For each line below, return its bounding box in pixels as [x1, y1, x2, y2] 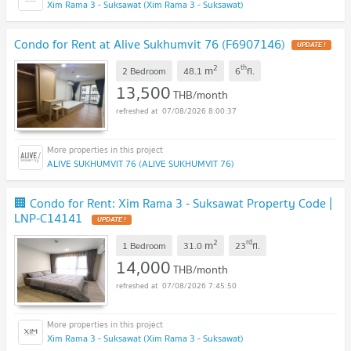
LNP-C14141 [14, 208, 85, 229]
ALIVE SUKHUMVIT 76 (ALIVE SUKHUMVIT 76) [47, 156, 234, 172]
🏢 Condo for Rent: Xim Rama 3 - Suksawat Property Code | [14, 193, 332, 214]
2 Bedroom [122, 63, 166, 78]
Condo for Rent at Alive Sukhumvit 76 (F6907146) [14, 33, 285, 54]
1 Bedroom [122, 237, 166, 253]
